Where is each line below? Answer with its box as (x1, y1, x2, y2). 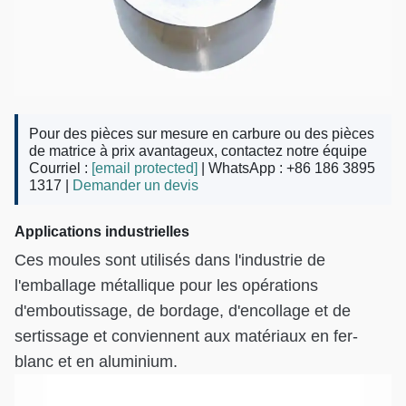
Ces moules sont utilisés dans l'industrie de (14, 250, 325, 269)
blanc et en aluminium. (14, 352, 178, 371)
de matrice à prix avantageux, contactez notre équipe (29, 142, 367, 159)
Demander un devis (72, 177, 198, 193)
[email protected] (92, 159, 198, 176)
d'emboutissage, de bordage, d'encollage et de (14, 301, 351, 320)
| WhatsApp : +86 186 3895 (198, 159, 375, 176)
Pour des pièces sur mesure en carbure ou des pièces (29, 125, 374, 141)
